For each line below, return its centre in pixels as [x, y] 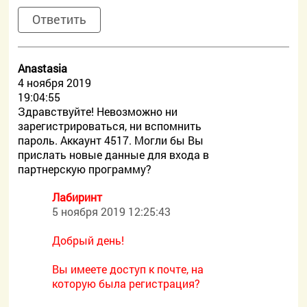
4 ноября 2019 [55, 83]
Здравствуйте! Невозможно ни [98, 111]
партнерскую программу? [85, 169]
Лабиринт [77, 197]
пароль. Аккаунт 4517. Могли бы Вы [111, 140]
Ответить [60, 19]
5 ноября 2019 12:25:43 [112, 211]
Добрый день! [88, 240]
